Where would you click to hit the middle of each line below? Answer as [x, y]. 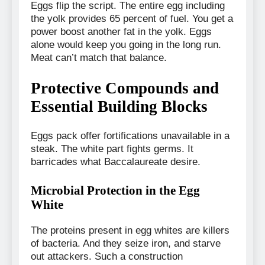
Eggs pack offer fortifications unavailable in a [130, 135]
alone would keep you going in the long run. [126, 44]
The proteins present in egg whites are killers [130, 231]
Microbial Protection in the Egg [115, 190]
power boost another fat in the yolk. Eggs [121, 31]
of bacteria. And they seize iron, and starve [126, 244]
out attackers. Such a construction [107, 257]
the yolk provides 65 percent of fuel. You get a [132, 18]
